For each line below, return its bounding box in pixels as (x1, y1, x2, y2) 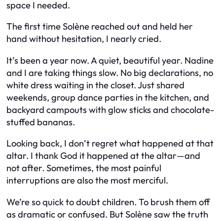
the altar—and (139, 150, 200, 162)
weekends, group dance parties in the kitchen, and (6, 91, 209, 103)
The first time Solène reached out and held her (6, 21, 193, 33)
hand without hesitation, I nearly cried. (6, 33, 161, 45)
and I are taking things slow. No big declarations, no (6, 67, 213, 78)
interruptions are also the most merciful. (6, 175, 168, 186)
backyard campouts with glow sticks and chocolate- (6, 104, 215, 115)
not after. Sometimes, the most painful (6, 162, 161, 174)
